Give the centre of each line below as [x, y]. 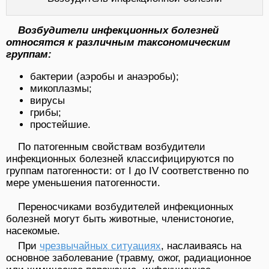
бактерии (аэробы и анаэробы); [104, 77]
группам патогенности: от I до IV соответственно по [127, 171]
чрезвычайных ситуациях [100, 246]
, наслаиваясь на [201, 246]
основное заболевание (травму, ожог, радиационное [128, 258]
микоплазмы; [61, 89]
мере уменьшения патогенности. [83, 183]
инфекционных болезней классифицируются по [120, 159]
